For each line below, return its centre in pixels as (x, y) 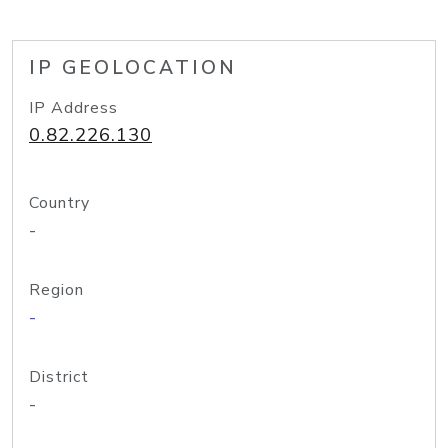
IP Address (73, 108)
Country (59, 203)
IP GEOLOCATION (133, 68)
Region (56, 290)
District (59, 377)
